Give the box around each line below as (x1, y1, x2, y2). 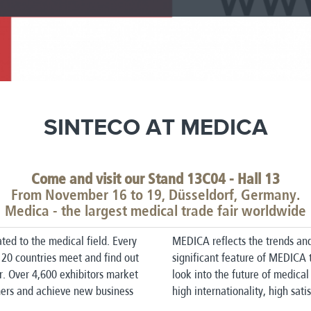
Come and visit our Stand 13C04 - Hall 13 (31, 173, 280, 187)
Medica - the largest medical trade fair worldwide (5, 205, 306, 219)
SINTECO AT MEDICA (43, 117, 268, 140)
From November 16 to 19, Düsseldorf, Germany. (11, 189, 300, 203)
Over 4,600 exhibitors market (8, 268, 138, 281)
